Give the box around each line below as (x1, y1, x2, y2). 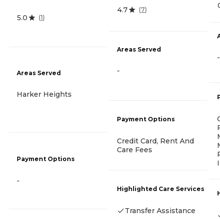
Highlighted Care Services (117, 185, 204, 192)
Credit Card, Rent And (117, 136, 194, 145)
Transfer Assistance (125, 206, 195, 215)
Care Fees (117, 145, 152, 154)
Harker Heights (17, 90, 72, 99)
